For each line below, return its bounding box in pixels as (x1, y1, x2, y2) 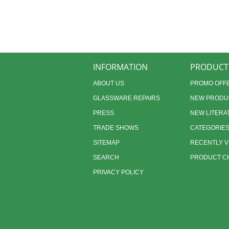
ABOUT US (93, 80, 124, 87)
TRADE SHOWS (93, 124, 139, 131)
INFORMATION (93, 61, 148, 73)
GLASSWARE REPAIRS (93, 95, 160, 102)
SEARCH (93, 154, 119, 161)
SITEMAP (93, 139, 120, 146)
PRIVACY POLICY (93, 169, 144, 176)
